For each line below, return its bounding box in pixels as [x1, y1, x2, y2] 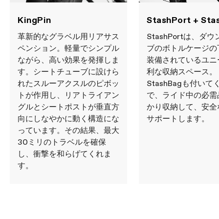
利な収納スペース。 [147, 67, 217, 78]
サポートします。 [147, 114, 209, 125]
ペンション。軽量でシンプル [18, 44, 119, 54]
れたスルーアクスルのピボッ [18, 79, 119, 89]
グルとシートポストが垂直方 [18, 102, 119, 113]
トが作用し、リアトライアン [18, 90, 119, 101]
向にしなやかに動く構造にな [18, 114, 119, 125]
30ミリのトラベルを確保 [18, 137, 106, 148]
